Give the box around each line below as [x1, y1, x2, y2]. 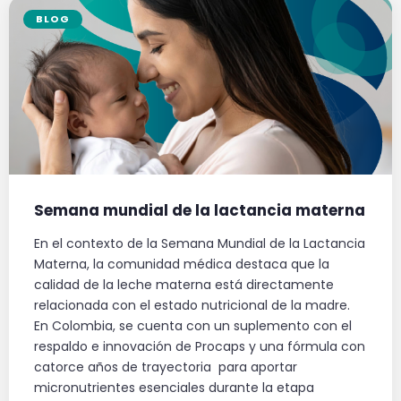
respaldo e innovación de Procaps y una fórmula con [34, 337, 365, 356]
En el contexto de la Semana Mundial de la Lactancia [34, 235, 365, 253]
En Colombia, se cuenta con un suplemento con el [34, 317, 352, 336]
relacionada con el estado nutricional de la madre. [34, 296, 350, 315]
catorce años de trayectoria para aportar [34, 358, 297, 377]
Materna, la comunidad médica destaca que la [34, 255, 329, 274]
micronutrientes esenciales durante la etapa [34, 379, 314, 397]
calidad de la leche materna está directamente [34, 276, 334, 294]
